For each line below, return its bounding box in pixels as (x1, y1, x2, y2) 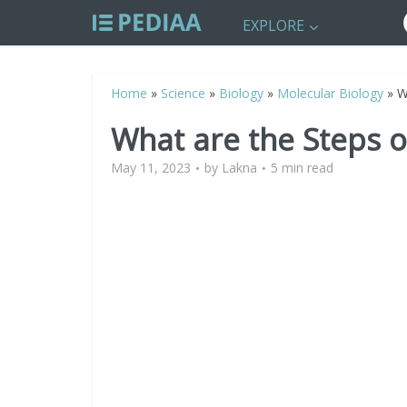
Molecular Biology (277, 84, 383, 102)
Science (161, 84, 205, 102)
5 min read (271, 159, 333, 176)
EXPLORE (243, 15, 304, 35)
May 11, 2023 (111, 159, 191, 176)
